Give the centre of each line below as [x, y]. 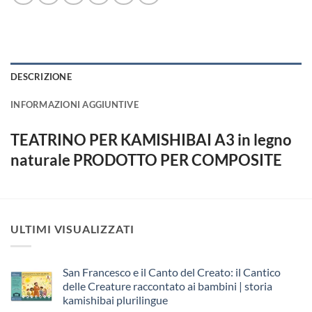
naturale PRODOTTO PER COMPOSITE [146, 160]
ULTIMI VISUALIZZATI [73, 229]
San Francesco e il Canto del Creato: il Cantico [172, 272]
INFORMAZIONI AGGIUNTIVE [75, 105]
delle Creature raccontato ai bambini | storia [167, 286]
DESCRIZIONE [41, 77]
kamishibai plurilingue [115, 299]
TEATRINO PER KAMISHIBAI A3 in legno [151, 140]
